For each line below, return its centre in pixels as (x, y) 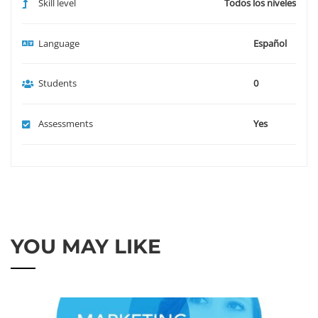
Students (57, 83)
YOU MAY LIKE (86, 247)
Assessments (66, 124)
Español (270, 43)
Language (59, 43)
